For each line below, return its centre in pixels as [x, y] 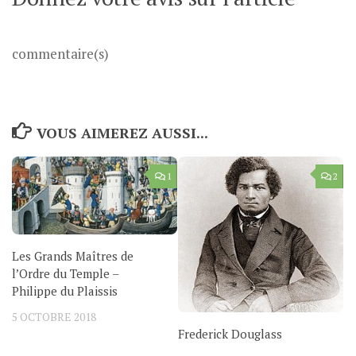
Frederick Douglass [230, 334]
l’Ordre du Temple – [65, 274]
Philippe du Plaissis [65, 291]
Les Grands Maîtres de [73, 256]
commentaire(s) [60, 54]
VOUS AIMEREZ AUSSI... [122, 133]
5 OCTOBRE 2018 [54, 317]
